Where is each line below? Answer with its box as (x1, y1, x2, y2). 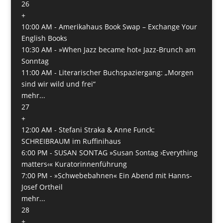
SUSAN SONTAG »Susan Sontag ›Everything (54, 147, 198, 157)
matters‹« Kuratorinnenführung (21, 159, 127, 169)
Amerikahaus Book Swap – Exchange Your (58, 21, 197, 31)
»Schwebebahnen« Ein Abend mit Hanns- (54, 170, 192, 180)
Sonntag (21, 56, 49, 66)
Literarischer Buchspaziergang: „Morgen (58, 67, 194, 77)
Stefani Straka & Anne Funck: (58, 124, 155, 134)
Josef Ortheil (21, 182, 63, 192)
